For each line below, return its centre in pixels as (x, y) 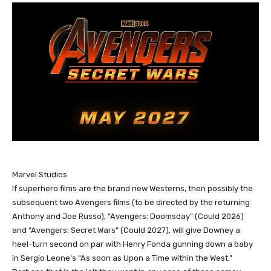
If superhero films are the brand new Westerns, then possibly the (132, 188)
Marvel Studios (40, 174)
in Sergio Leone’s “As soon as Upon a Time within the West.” (122, 258)
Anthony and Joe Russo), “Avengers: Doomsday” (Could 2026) (128, 216)
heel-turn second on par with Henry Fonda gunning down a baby (132, 244)
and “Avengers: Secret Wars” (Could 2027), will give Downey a (126, 230)
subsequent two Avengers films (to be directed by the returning (131, 202)
